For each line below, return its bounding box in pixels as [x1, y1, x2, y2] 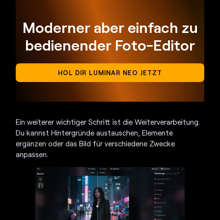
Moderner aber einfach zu [22, 18, 198, 36]
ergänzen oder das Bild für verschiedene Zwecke [16, 139, 175, 148]
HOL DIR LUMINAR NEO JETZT [57, 69, 163, 77]
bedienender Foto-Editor [25, 36, 195, 54]
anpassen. [16, 150, 49, 159]
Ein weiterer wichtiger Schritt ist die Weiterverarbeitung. [16, 117, 200, 127]
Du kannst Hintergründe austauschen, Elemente [16, 128, 173, 137]
